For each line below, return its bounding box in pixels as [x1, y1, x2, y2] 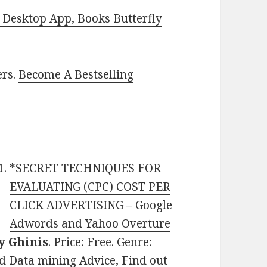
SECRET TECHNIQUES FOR [15, 160, 162, 176]
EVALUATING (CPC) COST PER [10, 179, 171, 195]
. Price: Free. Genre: [48, 234, 153, 250]
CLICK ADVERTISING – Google [10, 197, 173, 213]
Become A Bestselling [18, 67, 134, 83]
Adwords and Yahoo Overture [10, 216, 171, 232]
